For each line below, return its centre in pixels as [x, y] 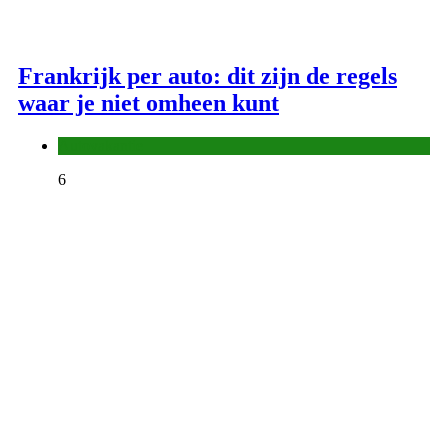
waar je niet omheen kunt [148, 103]
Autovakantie [100, 145]
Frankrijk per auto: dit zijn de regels [207, 76]
